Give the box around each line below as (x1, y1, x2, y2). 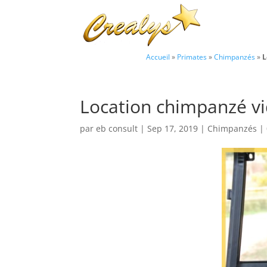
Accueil (146, 52, 170, 61)
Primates (177, 52, 207, 61)
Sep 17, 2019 (147, 123, 198, 134)
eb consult (96, 123, 138, 134)
